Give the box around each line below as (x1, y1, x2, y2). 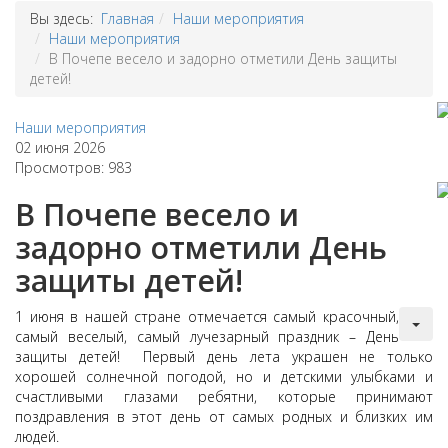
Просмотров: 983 (15, 158, 132, 177)
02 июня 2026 (15, 138, 105, 157)
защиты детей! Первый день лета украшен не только (15, 347, 433, 366)
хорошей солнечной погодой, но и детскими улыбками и (15, 367, 433, 386)
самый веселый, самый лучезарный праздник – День (15, 327, 399, 346)
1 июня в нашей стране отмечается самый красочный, (15, 307, 399, 326)
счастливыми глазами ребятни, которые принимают (15, 387, 433, 406)
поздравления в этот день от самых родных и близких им (15, 407, 433, 426)
